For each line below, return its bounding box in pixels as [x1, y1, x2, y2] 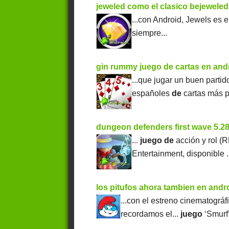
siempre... [132, 29, 168, 38]
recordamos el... [121, 210, 181, 219]
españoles [132, 89, 172, 98]
